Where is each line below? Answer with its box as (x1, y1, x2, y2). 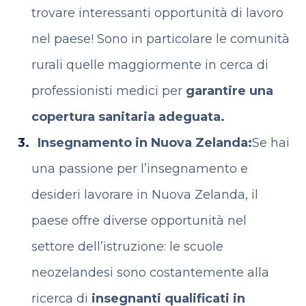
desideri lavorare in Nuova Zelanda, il (31, 187, 258, 202)
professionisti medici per (31, 83, 186, 98)
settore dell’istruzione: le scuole (31, 239, 223, 254)
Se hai (252, 135, 290, 150)
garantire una (185, 83, 273, 98)
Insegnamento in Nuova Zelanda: (38, 135, 253, 150)
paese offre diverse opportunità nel (31, 213, 247, 228)
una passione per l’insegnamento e (31, 161, 248, 176)
